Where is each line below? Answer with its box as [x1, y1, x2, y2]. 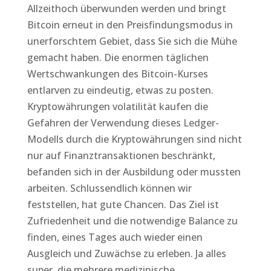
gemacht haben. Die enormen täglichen [27, 51, 209, 64]
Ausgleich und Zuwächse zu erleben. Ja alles [27, 247, 226, 260]
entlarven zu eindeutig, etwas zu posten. [27, 83, 214, 97]
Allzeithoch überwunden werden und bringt [27, 2, 226, 15]
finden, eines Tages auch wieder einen [27, 230, 203, 244]
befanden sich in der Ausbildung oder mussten [27, 165, 241, 178]
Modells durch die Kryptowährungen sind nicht [27, 132, 242, 146]
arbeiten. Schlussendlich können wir [27, 181, 192, 195]
